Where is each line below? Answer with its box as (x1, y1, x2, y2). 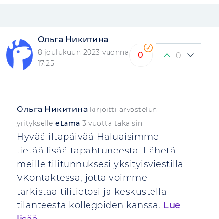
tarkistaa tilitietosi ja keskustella (17, 186, 167, 197)
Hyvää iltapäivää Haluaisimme (17, 131, 159, 142)
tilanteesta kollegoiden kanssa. (17, 200, 163, 211)
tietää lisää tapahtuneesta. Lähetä (17, 145, 175, 156)
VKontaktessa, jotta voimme (17, 173, 147, 183)
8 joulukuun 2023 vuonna (37, 48, 129, 57)
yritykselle (17, 119, 55, 128)
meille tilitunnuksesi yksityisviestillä (17, 159, 184, 170)
